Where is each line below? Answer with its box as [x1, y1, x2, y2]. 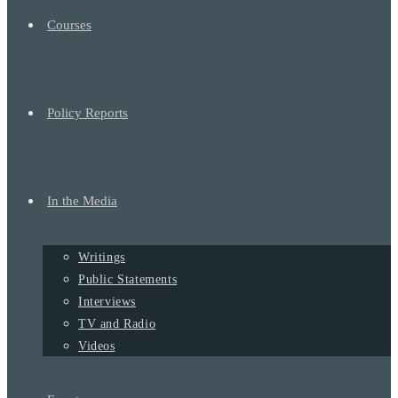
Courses [47, 18, 92, 32]
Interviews [78, 295, 136, 308]
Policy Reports [47, 106, 128, 120]
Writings [78, 251, 125, 264]
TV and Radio [78, 317, 156, 330]
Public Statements [78, 273, 178, 286]
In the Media [47, 194, 117, 208]
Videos [78, 339, 115, 353]
